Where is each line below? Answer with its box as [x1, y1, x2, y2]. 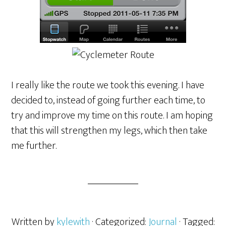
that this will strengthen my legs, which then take [11, 122, 208, 139]
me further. [11, 137, 57, 154]
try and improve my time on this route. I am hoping [11, 107, 213, 124]
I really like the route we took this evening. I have [11, 77, 205, 94]
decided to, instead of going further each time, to [11, 92, 206, 109]
